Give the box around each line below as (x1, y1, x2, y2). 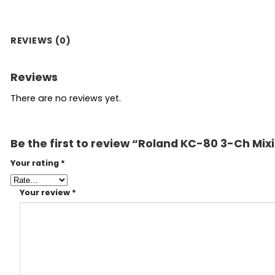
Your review (20, 187, 72, 198)
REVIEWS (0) (10, 34, 71, 47)
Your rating (10, 158, 61, 169)
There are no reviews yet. (10, 92, 121, 105)
